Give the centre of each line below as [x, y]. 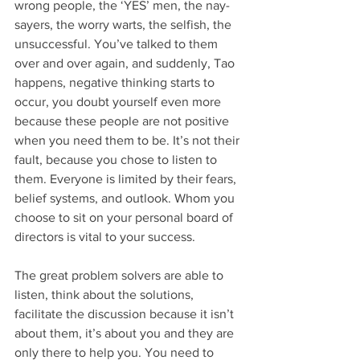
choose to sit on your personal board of [125, 218]
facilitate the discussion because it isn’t [126, 314]
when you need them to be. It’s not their [129, 141]
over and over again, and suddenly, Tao [126, 63]
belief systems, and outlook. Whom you [126, 198]
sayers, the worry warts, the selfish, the [125, 25]
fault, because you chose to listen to [117, 160]
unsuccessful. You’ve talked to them [118, 44]
